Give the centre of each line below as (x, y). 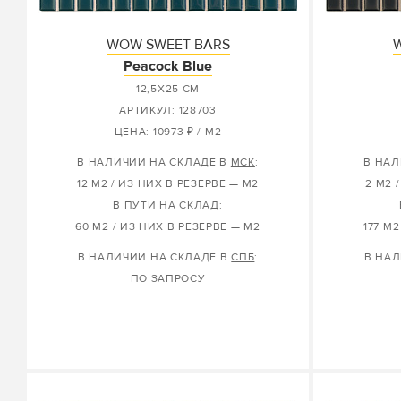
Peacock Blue (168, 66)
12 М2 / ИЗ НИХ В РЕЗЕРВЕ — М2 (168, 184)
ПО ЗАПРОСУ (168, 279)
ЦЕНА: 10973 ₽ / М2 (168, 132)
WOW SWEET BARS (168, 45)
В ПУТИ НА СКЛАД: (168, 205)
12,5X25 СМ (168, 89)
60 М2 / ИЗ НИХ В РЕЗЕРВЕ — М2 (168, 227)
